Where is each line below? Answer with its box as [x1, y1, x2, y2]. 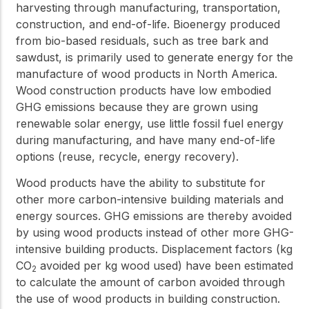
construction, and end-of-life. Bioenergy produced [16, 17, 280, 31]
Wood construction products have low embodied [16, 83, 271, 97]
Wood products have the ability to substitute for [16, 175, 266, 190]
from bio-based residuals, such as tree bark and [16, 33, 268, 48]
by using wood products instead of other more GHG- [16, 225, 294, 239]
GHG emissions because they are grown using [16, 99, 258, 114]
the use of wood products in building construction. [16, 291, 280, 306]
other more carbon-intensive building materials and [16, 192, 283, 206]
